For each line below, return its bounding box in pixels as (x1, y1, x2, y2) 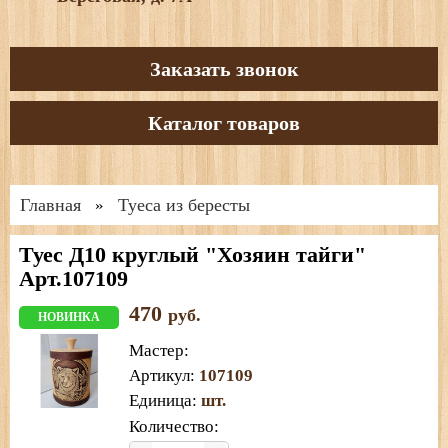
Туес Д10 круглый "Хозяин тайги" (19, 241, 366, 267)
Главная (20, 194, 81, 215)
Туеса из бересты (118, 194, 250, 215)
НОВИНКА (38, 309, 100, 324)
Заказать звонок (149, 57, 299, 80)
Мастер (129, 340, 184, 360)
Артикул (129, 365, 190, 385)
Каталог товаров (148, 111, 300, 134)
